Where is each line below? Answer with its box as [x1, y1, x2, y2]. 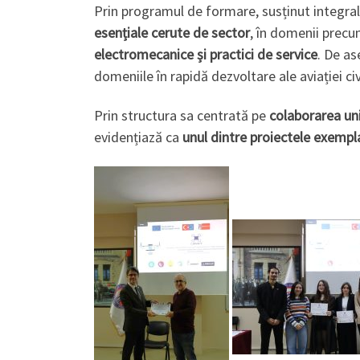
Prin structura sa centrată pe [94, 106, 269, 125]
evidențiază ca [94, 128, 182, 147]
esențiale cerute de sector [94, 22, 250, 42]
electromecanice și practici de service [94, 44, 317, 63]
